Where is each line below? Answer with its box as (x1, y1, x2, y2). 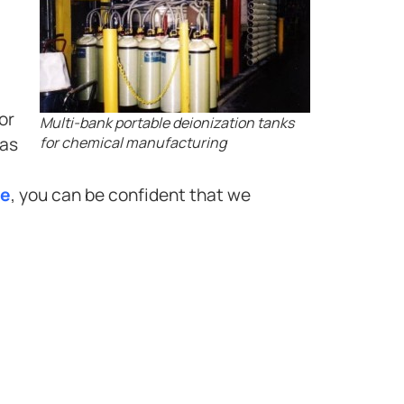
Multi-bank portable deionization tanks (40, 112, 294, 133)
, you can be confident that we (11, 182, 251, 207)
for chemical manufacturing (40, 132, 226, 152)
